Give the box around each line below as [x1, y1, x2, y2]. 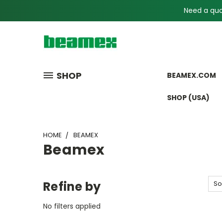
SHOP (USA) [167, 92, 210, 103]
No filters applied [43, 201, 101, 211]
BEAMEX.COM [167, 70, 216, 80]
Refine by [43, 178, 101, 195]
